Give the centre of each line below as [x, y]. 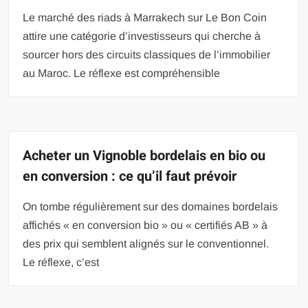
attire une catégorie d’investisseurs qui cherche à [142, 36]
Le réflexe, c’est [61, 262]
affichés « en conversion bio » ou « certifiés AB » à [145, 225]
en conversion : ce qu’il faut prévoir [130, 176]
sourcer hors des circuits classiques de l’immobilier [147, 54]
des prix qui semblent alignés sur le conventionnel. [146, 243]
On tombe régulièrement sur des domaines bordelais [151, 206]
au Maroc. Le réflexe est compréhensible [122, 73]
